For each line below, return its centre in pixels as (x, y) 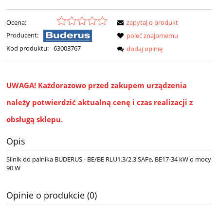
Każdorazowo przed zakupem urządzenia (112, 85)
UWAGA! (22, 85)
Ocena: (16, 23)
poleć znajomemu (152, 36)
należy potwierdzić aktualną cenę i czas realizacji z (100, 102)
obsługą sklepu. (35, 119)
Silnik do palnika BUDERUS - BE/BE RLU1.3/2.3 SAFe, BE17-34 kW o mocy (109, 159)
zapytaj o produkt (152, 23)
